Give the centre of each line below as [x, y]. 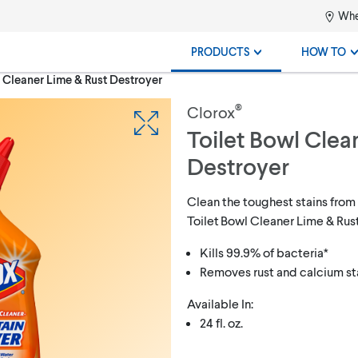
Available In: [220, 303]
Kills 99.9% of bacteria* [264, 252]
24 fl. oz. [221, 322]
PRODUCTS [221, 52]
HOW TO [325, 52]
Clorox [211, 112]
